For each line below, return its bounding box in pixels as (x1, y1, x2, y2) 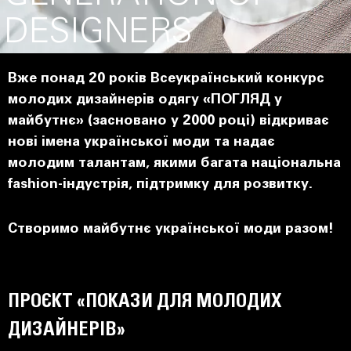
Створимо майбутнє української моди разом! (8, 223, 334, 237)
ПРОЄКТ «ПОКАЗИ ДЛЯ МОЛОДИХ (8, 292, 281, 311)
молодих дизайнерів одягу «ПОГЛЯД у (8, 93, 282, 107)
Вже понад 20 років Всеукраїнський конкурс (8, 72, 324, 86)
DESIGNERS (4, 17, 193, 52)
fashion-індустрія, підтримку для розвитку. (8, 178, 313, 192)
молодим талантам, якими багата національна (8, 157, 341, 171)
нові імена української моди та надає (8, 136, 275, 150)
